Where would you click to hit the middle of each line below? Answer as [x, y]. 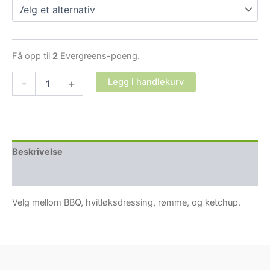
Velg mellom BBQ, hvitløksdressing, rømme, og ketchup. [126, 202]
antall [22, 101]
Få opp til [32, 56]
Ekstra [24, 77]
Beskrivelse [37, 152]
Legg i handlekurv [146, 82]
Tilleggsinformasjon [55, 174]
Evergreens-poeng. [99, 56]
